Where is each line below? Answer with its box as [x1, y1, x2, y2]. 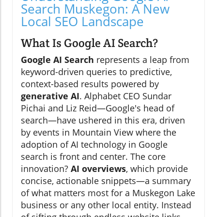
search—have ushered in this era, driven [21, 114, 185, 126]
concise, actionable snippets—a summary [21, 175, 191, 187]
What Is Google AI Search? [21, 35, 158, 51]
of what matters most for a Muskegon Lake [21, 187, 195, 199]
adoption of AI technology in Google [21, 139, 168, 151]
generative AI [21, 90, 79, 102]
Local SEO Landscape [21, 13, 144, 31]
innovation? [21, 163, 71, 175]
